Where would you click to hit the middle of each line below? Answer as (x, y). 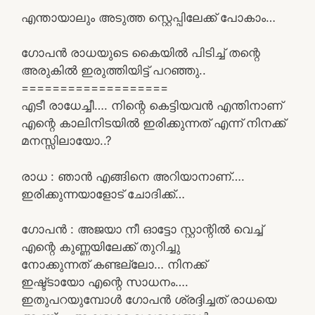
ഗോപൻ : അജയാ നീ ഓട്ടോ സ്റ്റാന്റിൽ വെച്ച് (142, 229)
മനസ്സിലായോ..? (66, 141)
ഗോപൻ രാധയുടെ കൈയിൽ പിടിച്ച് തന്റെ (141, 53)
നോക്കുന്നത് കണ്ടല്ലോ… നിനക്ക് (114, 264)
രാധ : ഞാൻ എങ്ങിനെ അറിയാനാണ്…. (133, 176)
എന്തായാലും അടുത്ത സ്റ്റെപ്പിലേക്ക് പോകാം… (148, 17)
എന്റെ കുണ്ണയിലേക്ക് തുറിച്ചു (101, 247)
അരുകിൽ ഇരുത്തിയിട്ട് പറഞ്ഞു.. (114, 70)
